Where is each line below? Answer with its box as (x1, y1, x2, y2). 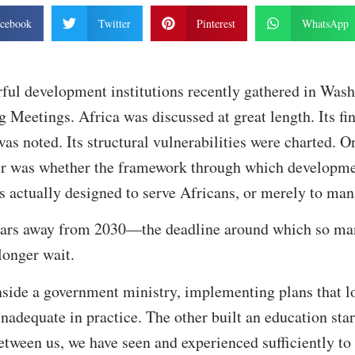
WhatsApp (301, 16, 349, 32)
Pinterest (197, 16, 235, 32)
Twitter (97, 16, 131, 32)
